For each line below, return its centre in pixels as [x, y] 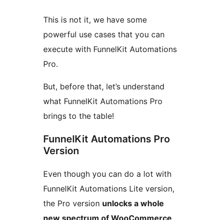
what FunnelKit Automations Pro [103, 101]
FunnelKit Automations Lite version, [109, 189]
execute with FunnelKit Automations [110, 49]
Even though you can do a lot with [107, 174]
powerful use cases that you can [104, 35]
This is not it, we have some [95, 20]
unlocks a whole [133, 204]
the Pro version [73, 204]
